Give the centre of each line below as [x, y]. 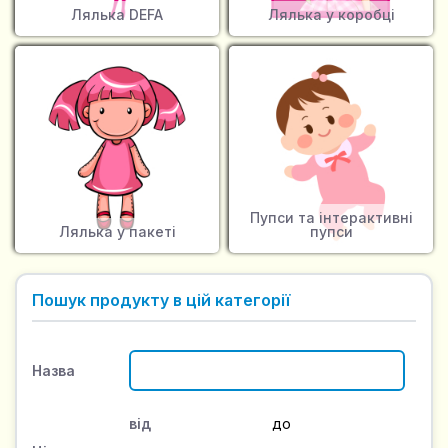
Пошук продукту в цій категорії [161, 300]
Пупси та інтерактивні [331, 218]
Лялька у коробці [331, 15]
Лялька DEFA [117, 15]
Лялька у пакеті [117, 232]
